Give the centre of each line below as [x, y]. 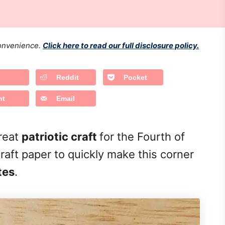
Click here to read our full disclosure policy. [121, 45]
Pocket [135, 77]
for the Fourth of [142, 136]
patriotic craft [61, 136]
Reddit [67, 77]
